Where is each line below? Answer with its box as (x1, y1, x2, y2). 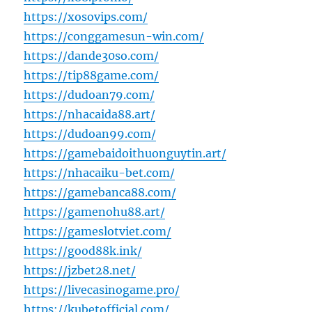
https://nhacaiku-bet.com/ (24, 166, 175, 180)
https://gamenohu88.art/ (24, 205, 166, 219)
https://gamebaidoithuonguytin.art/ (24, 146, 227, 161)
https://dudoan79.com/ (24, 88, 155, 102)
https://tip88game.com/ (24, 68, 159, 83)
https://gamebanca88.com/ (24, 185, 177, 200)
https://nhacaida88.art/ (24, 107, 156, 122)
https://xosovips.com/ (24, 10, 148, 24)
